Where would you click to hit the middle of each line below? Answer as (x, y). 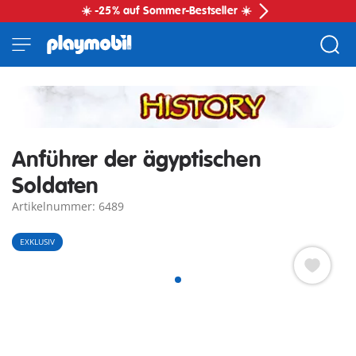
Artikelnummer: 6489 (68, 207)
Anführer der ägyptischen (137, 161)
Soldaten (56, 187)
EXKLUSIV (37, 242)
